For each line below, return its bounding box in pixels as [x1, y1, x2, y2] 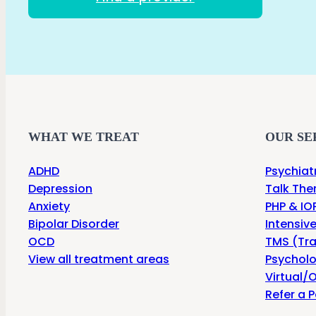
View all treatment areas [28, 250, 169, 267]
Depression [28, 180, 92, 197]
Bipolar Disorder [28, 215, 119, 232]
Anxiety [28, 197, 70, 214]
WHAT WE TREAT [28, 129, 139, 144]
